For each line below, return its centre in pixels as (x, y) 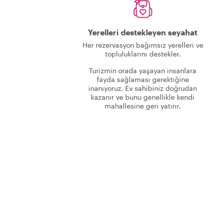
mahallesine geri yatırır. (143, 106)
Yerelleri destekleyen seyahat (143, 32)
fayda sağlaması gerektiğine (143, 79)
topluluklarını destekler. (143, 54)
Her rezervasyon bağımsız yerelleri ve (143, 45)
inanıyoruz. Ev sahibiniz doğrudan (143, 88)
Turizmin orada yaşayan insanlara (143, 70)
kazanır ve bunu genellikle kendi (143, 97)
